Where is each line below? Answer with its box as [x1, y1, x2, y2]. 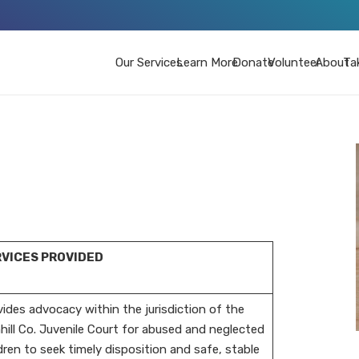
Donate [232, 55, 274, 70]
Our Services [115, 55, 183, 70]
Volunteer [268, 55, 321, 70]
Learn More [176, 55, 238, 70]
